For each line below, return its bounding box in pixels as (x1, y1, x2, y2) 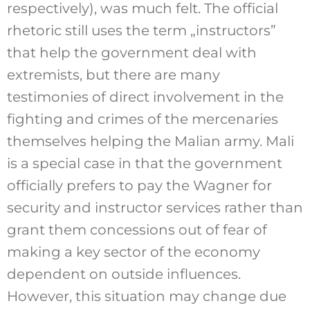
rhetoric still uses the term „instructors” (6, 21, 276, 39)
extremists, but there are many (6, 66, 220, 83)
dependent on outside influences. (6, 265, 241, 282)
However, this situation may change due (6, 287, 286, 304)
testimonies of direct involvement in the (6, 88, 284, 105)
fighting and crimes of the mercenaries (6, 110, 278, 127)
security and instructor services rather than (6, 199, 303, 216)
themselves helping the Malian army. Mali (6, 132, 294, 149)
